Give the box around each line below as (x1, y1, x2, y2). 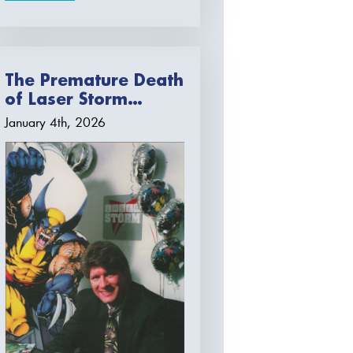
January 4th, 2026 (5, 113, 106, 131)
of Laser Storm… (5, 88, 143, 110)
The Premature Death (5, 69, 184, 91)
